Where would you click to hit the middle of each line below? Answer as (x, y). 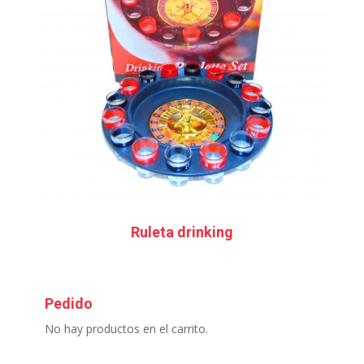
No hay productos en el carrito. (126, 329)
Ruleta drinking (182, 232)
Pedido (68, 304)
